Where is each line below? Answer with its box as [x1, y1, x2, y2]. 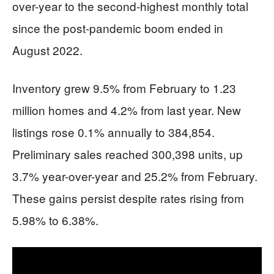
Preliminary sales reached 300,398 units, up [12, 146, 243, 162]
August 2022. [12, 42, 83, 58]
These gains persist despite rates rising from [12, 190, 244, 206]
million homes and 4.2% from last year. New [12, 102, 241, 118]
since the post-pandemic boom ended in [12, 20, 223, 36]
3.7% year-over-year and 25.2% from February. [12, 168, 257, 184]
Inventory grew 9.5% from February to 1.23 [12, 80, 236, 96]
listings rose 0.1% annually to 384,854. [12, 124, 215, 140]
